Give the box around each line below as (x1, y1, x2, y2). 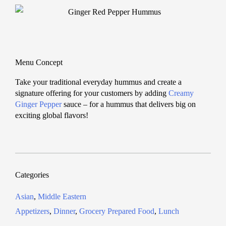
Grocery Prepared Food (79, 207, 154, 215)
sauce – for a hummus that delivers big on (62, 100, 196, 108)
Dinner (53, 207, 75, 215)
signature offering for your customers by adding (15, 89, 168, 97)
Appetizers (15, 207, 49, 215)
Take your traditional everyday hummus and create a (15, 78, 182, 86)
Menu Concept (15, 58, 63, 67)
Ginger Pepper (15, 100, 62, 108)
